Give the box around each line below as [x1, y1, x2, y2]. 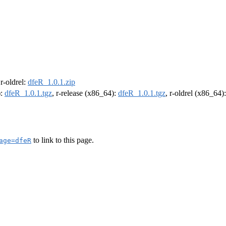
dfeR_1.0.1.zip [28, 78, 75, 87]
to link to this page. [31, 135, 94, 144]
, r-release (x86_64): [52, 89, 118, 98]
